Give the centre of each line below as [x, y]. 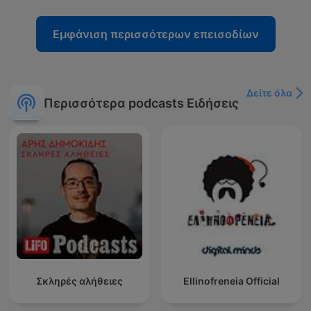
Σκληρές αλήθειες [79, 281]
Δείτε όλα [269, 93]
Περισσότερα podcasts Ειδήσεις [141, 103]
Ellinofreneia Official [232, 281]
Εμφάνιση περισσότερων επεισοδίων [155, 34]
